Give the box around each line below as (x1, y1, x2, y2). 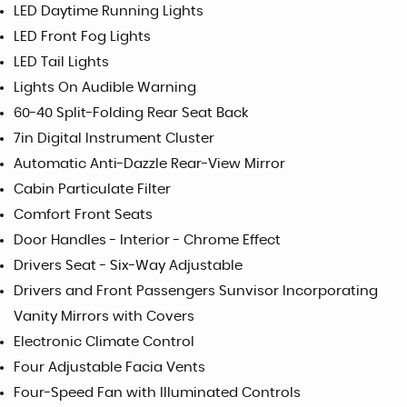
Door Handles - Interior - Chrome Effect (14, 233, 281, 247)
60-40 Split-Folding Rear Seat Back (14, 106, 248, 120)
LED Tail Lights (14, 55, 109, 69)
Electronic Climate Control (14, 335, 194, 349)
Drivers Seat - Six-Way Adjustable (14, 259, 243, 273)
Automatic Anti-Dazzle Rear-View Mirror (14, 157, 285, 171)
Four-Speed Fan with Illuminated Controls (14, 386, 301, 400)
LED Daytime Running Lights (14, 5, 203, 18)
